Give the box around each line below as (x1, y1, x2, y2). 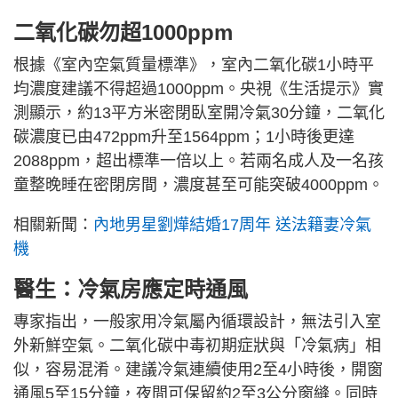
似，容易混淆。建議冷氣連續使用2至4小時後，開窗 (13, 361, 383, 379)
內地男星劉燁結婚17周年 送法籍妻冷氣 (93, 216, 371, 235)
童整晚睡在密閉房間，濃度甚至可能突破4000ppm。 (13, 176, 384, 195)
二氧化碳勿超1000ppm (13, 20, 233, 45)
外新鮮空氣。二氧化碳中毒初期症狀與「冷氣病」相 (13, 337, 381, 355)
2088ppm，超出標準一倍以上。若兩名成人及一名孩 (13, 152, 384, 171)
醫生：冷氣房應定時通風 (13, 277, 248, 302)
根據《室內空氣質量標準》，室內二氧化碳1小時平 (13, 56, 374, 75)
